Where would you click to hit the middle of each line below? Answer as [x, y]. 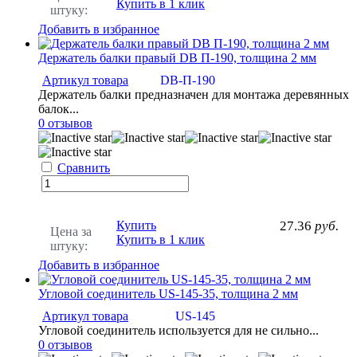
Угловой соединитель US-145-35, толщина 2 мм [168, 294]
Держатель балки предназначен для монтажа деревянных [194, 95]
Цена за [71, 232]
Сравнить [84, 168]
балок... [59, 109]
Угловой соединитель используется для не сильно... [178, 331]
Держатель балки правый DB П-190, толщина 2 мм [177, 58]
